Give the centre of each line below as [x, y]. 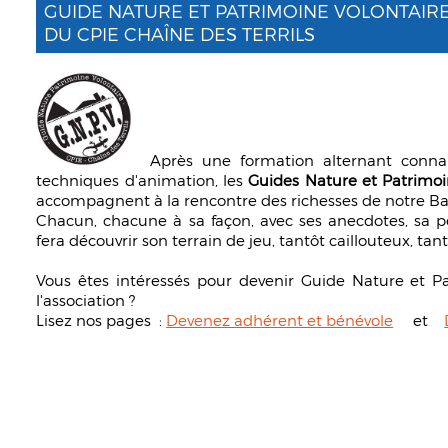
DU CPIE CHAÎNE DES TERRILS [180, 33]
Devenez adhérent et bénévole [280, 319]
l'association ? [86, 299]
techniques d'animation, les [142, 179]
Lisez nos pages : [101, 319]
